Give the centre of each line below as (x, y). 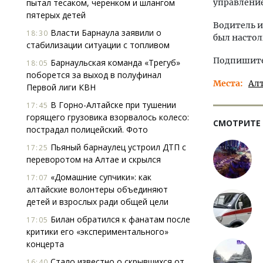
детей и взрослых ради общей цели (97, 202)
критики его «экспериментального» (97, 232)
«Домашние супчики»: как (100, 177)
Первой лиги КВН (61, 87)
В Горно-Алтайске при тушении (112, 105)
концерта (45, 244)
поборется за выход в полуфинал (94, 75)
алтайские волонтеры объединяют (97, 189)
